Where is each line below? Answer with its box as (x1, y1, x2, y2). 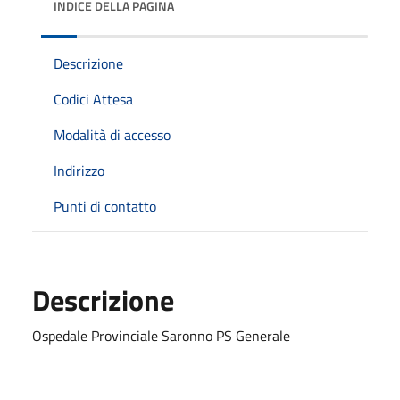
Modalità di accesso (54, 123, 171, 146)
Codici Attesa (54, 87, 133, 110)
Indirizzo (54, 159, 104, 181)
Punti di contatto (54, 195, 156, 217)
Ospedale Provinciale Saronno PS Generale (32, 324, 290, 346)
